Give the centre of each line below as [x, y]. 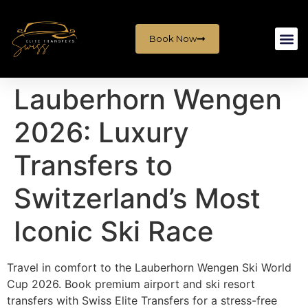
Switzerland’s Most [137, 198]
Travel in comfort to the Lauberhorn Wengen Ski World [149, 267]
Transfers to [93, 165]
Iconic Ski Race [114, 231]
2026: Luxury [101, 132]
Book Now [173, 38]
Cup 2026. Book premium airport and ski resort [131, 284]
